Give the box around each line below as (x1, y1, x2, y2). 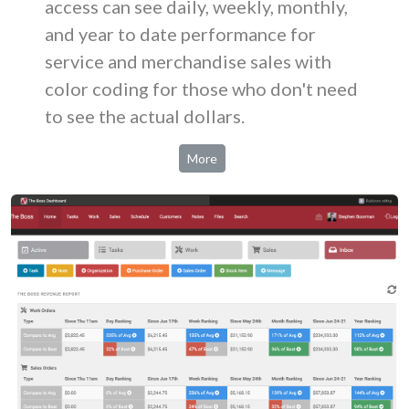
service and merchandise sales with (45, 50, 331, 72)
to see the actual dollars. (45, 105, 245, 127)
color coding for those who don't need (45, 78, 358, 100)
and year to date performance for (45, 23, 316, 45)
